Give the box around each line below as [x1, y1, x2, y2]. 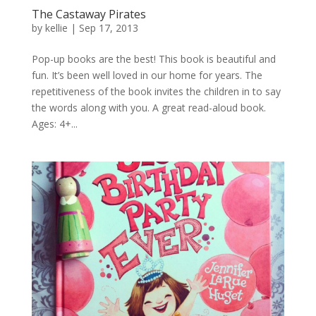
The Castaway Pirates [31, 6, 146, 23]
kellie [44, 21, 68, 35]
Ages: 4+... [31, 117, 78, 131]
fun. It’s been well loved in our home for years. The [31, 68, 262, 83]
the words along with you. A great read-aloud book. [31, 101, 272, 115]
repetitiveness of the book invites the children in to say [31, 85, 281, 99]
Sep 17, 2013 [78, 21, 138, 35]
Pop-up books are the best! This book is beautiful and [31, 52, 276, 66]
